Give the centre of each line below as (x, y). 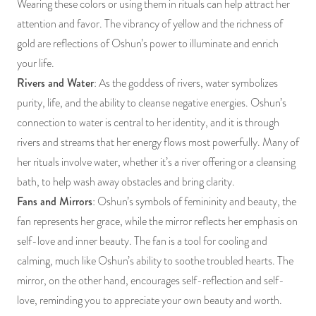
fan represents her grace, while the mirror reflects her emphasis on (157, 221)
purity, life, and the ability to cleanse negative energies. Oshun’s (152, 103)
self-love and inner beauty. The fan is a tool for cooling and (142, 241)
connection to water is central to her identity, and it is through (148, 122)
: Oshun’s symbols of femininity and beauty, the (194, 201)
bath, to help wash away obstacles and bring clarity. (126, 182)
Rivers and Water (55, 83)
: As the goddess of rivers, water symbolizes (186, 83)
